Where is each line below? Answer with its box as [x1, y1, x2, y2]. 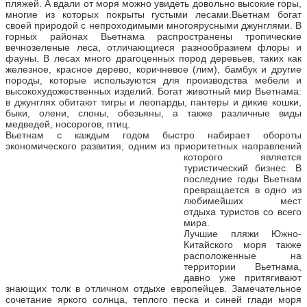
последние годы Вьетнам [184, 173, 302, 184]
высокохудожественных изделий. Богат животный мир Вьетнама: [5, 85, 302, 97]
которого [184, 151, 223, 162]
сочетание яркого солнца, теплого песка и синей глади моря [5, 293, 302, 305]
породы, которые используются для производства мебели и [5, 74, 302, 86]
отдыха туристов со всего [184, 206, 302, 217]
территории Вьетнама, [184, 260, 302, 272]
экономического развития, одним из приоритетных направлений [5, 140, 302, 151]
